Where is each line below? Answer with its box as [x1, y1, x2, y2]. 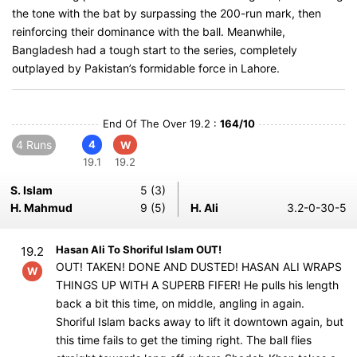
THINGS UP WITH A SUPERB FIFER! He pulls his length [56, 278, 339, 292]
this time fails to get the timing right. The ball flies [56, 333, 312, 347]
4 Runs [16, 138, 52, 151]
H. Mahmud [10, 201, 73, 214]
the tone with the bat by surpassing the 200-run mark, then [12, 6, 321, 20]
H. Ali [190, 201, 218, 214]
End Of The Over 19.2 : [102, 117, 220, 130]
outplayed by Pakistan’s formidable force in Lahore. [12, 61, 280, 75]
